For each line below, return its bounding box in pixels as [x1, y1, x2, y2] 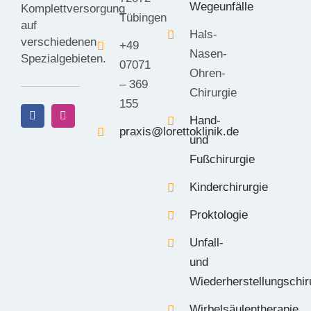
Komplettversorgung [20, 2, 125, 16]
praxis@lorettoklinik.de [119, 125, 239, 139]
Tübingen [119, 11, 167, 25]
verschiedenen [20, 35, 96, 49]
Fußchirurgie [189, 153, 255, 167]
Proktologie [189, 208, 248, 221]
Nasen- [189, 47, 227, 61]
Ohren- [189, 67, 226, 81]
